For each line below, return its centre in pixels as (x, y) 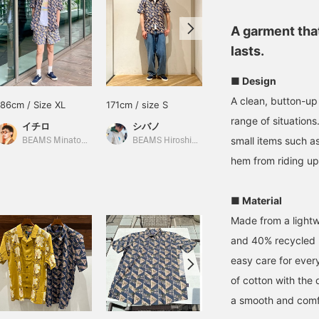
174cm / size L (247, 105)
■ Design (253, 81)
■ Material (256, 200)
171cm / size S (137, 105)
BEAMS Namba (273, 141)
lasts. (247, 51)
